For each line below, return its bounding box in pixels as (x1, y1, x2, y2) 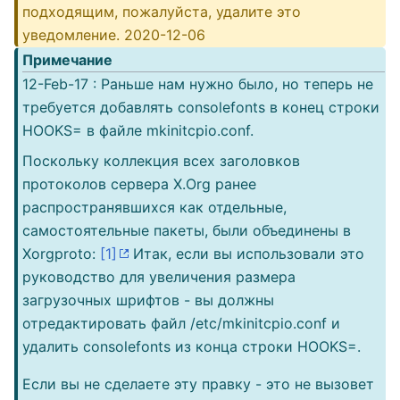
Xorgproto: (22, 245, 100, 262)
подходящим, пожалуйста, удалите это (22, 3, 301, 21)
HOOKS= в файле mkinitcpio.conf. (22, 121, 254, 139)
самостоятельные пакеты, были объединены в (22, 221, 351, 239)
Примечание (22, 51, 112, 69)
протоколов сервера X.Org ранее (22, 175, 256, 193)
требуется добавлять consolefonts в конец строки (22, 98, 379, 116)
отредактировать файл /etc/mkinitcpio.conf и (22, 314, 340, 332)
